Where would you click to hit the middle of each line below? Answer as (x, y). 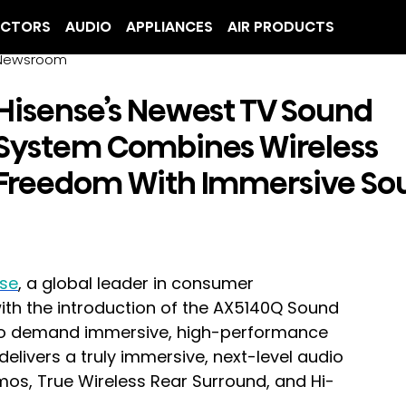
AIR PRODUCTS (281, 26)
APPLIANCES (169, 26)
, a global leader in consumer (138, 283)
